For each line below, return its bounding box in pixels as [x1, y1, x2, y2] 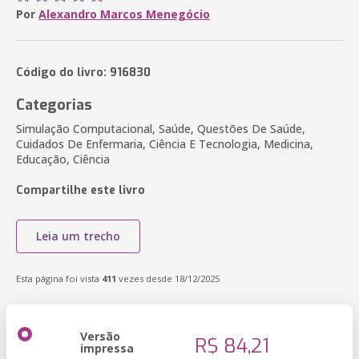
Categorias [16, 95, 92, 115]
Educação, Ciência [16, 151, 110, 167]
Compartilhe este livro [16, 183, 145, 198]
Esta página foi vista [16, 272, 102, 284]
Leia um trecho [36, 228, 120, 244]
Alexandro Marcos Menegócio [38, 6, 210, 22]
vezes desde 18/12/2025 [116, 272, 220, 284]
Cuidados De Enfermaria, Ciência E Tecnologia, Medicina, [16, 136, 313, 151]
